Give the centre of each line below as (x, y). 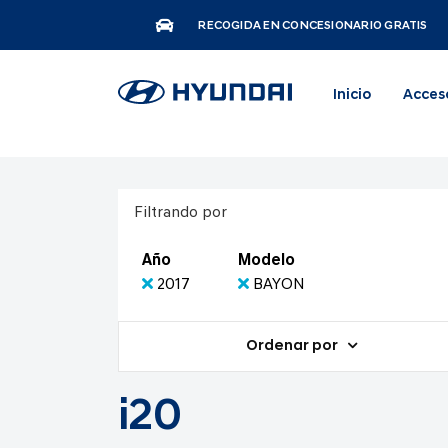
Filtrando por (180, 213)
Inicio (351, 95)
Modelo (266, 261)
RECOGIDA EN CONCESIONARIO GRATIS (313, 26)
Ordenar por (294, 346)
